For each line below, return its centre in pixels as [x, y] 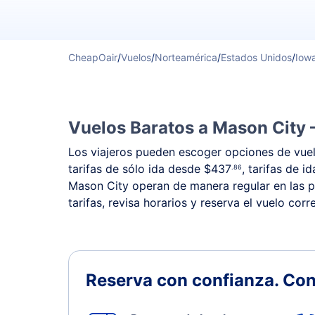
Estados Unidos [256, 57]
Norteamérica [186, 57]
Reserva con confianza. [184, 280]
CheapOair [93, 57]
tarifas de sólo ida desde [136, 169]
